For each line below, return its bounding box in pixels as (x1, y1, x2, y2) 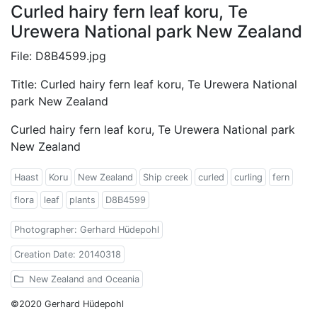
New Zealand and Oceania (26, 273, 139, 284)
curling (234, 171, 263, 183)
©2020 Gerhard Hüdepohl (11, 298, 124, 309)
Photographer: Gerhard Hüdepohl (14, 224, 159, 235)
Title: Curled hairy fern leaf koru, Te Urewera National (11, 76, 297, 91)
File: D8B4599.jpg (11, 48, 106, 63)
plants (69, 194, 96, 205)
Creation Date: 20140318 (14, 248, 121, 260)
